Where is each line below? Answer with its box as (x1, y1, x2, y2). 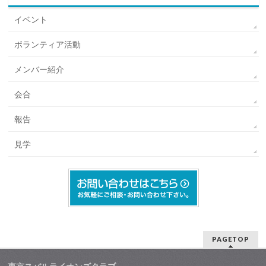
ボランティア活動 (14, 40, 81, 50)
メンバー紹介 (14, 65, 65, 75)
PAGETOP (211, 235, 249, 243)
